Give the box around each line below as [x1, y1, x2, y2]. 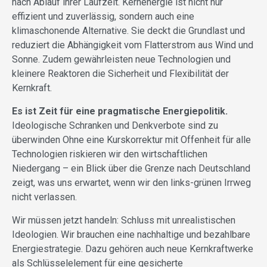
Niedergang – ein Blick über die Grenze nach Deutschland [12, 162, 250, 174]
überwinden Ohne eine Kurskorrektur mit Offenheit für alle [12, 133, 251, 145]
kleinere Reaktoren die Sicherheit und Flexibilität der [12, 67, 229, 79]
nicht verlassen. [12, 191, 77, 203]
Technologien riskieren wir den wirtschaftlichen [12, 148, 207, 160]
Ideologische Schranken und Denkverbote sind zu [12, 119, 218, 131]
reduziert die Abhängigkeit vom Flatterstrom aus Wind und [12, 39, 253, 51]
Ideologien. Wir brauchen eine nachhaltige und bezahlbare [12, 228, 250, 240]
